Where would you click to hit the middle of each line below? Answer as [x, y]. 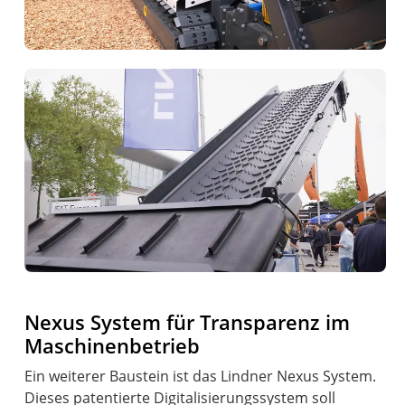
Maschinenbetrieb [113, 345]
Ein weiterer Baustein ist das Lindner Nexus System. [201, 376]
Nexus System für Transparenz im [188, 322]
